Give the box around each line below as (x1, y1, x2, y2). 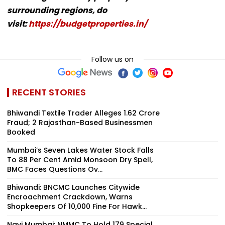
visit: (7, 18, 29, 30)
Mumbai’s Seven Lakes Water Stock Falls (7, 145, 154, 155)
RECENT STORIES (12, 85, 86, 98)
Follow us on (91, 54, 134, 64)
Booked (7, 127, 35, 137)
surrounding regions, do (7, 4, 107, 16)
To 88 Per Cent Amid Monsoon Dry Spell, (7, 154, 153, 165)
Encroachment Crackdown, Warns (7, 191, 133, 202)
